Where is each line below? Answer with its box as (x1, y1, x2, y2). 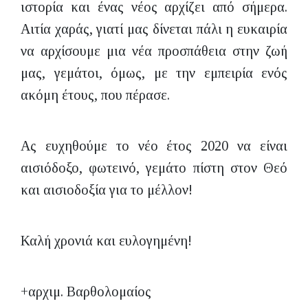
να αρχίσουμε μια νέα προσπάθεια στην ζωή (21, 43, 287, 58)
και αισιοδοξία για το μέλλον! (21, 182, 192, 197)
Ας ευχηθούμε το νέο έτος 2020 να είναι (21, 138, 287, 153)
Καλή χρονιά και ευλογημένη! (21, 233, 192, 248)
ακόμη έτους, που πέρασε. (21, 87, 170, 102)
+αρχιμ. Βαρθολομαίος (21, 284, 151, 299)
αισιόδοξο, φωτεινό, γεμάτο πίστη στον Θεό (21, 160, 287, 175)
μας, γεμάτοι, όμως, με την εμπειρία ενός (21, 65, 287, 80)
